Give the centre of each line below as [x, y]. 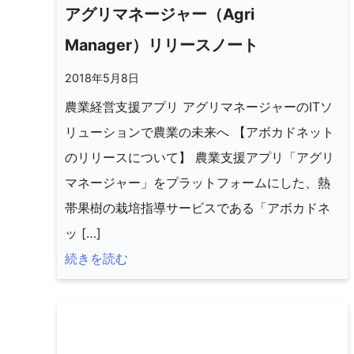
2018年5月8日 [102, 77]
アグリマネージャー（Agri [160, 14]
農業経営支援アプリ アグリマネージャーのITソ [199, 106]
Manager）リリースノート [162, 45]
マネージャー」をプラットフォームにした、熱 [198, 182]
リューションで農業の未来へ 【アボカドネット [200, 132]
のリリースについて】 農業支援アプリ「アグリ [200, 157]
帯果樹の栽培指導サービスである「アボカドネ [198, 207]
